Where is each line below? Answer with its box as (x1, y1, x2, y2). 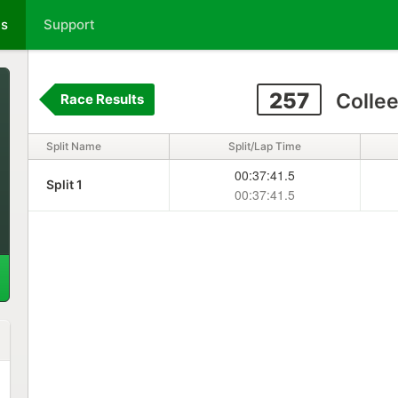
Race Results (60, 91, 144, 107)
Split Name (45, 139, 101, 153)
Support (44, 16, 95, 33)
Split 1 (45, 177, 83, 192)
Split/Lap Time (227, 139, 301, 153)
